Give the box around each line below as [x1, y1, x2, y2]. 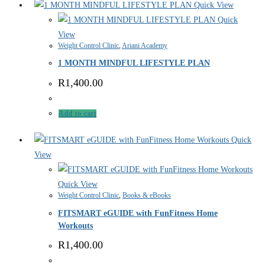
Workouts [58, 221, 93, 230]
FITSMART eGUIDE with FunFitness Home [58, 208, 218, 218]
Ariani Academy [122, 41, 167, 50]
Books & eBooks [122, 190, 171, 199]
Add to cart [59, 109, 96, 118]
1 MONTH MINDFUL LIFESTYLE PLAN [58, 59, 210, 68]
